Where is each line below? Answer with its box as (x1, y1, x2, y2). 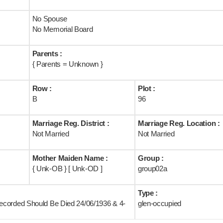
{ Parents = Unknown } (32, 60, 103, 68)
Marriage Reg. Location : (137, 119, 220, 127)
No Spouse (32, 14, 67, 23)
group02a (137, 164, 167, 173)
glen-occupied (137, 199, 181, 208)
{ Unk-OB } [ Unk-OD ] (32, 164, 103, 173)
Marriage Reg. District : (32, 119, 110, 127)
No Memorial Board (32, 25, 93, 33)
